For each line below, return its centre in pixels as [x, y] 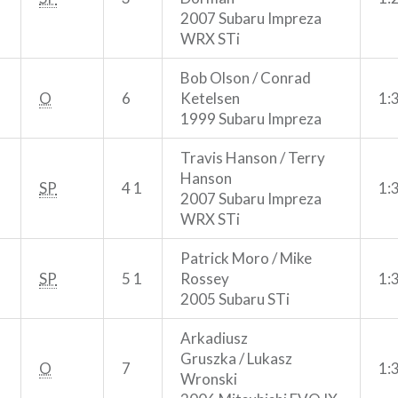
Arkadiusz [214, 338]
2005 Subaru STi [235, 298]
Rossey [205, 278]
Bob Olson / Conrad [246, 77]
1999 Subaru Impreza [251, 118]
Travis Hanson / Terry [253, 157]
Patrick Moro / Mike [246, 258]
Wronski [209, 378]
